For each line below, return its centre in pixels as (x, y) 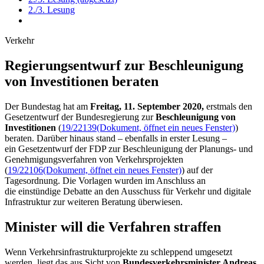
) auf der (197, 170)
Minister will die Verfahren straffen (115, 227)
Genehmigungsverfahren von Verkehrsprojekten (94, 159)
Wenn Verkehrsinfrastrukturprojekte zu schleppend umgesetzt (118, 252)
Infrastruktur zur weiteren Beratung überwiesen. (95, 202)
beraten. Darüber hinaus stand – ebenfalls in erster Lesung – (116, 138)
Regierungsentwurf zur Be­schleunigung (124, 65)
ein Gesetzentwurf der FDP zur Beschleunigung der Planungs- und (129, 148)
